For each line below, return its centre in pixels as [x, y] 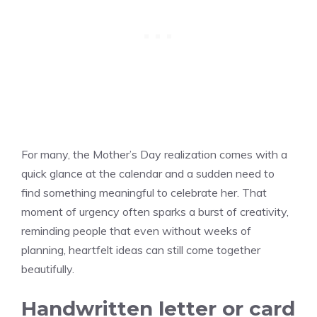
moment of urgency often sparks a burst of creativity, [155, 211]
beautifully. [49, 269]
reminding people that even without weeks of [136, 230]
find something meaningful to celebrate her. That [144, 192]
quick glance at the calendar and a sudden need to [148, 173]
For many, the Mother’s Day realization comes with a [154, 154]
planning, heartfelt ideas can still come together [141, 249]
